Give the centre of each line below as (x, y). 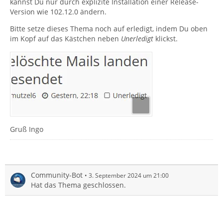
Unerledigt (137, 39)
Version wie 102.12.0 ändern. (58, 12)
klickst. (166, 39)
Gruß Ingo (27, 129)
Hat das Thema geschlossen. (78, 185)
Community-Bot (57, 175)
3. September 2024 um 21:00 (129, 175)
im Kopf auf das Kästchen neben (65, 39)
